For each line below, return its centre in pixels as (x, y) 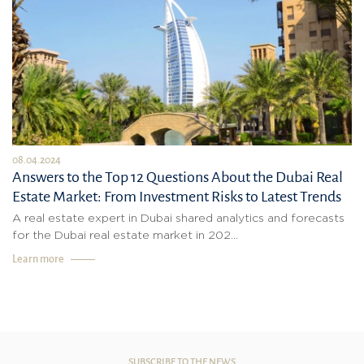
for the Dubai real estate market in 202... (125, 235)
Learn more (38, 259)
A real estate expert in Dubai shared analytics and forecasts (178, 218)
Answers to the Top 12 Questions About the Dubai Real (178, 177)
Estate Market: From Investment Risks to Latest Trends (177, 196)
